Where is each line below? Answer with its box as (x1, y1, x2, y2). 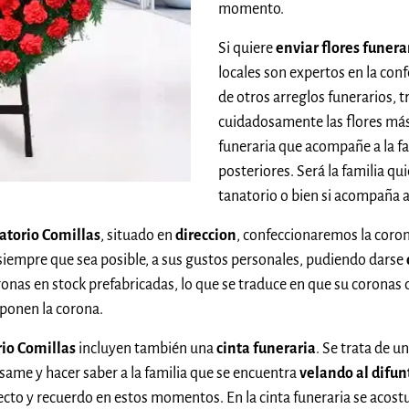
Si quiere (218, 39, 276, 57)
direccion (175, 226, 236, 244)
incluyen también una (76, 340, 216, 357)
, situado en (100, 226, 175, 244)
